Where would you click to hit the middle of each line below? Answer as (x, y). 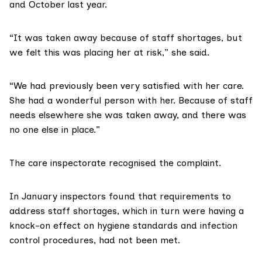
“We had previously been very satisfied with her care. (127, 86)
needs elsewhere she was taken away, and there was (128, 115)
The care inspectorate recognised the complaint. (115, 163)
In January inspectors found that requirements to (120, 196)
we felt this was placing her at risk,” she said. (109, 53)
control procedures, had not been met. (95, 240)
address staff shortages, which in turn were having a (127, 211)
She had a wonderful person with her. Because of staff (131, 101)
